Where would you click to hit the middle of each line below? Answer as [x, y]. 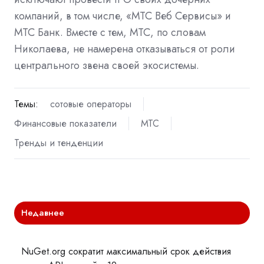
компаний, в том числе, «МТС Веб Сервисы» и [123, 16]
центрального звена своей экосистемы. [107, 65]
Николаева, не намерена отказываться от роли [125, 49]
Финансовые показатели [65, 123]
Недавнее [43, 213]
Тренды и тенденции [59, 143]
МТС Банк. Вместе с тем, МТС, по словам [110, 32]
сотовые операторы [90, 104]
